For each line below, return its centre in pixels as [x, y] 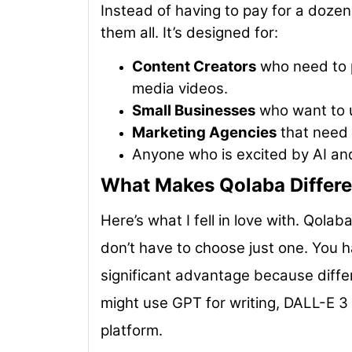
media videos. [180, 88]
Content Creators [194, 66]
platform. [132, 330]
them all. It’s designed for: [189, 33]
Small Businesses [194, 110]
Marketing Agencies [204, 132]
